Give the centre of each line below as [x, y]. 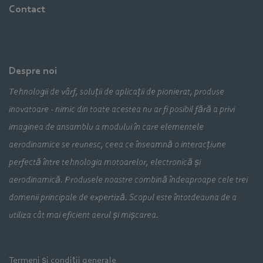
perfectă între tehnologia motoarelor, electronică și [105, 162]
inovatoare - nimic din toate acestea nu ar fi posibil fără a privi [122, 109]
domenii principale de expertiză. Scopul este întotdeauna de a [123, 197]
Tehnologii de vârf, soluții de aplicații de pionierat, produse [117, 91]
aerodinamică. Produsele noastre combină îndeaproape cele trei [128, 179]
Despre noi [33, 70]
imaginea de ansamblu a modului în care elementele [106, 127]
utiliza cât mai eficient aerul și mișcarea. [84, 215]
